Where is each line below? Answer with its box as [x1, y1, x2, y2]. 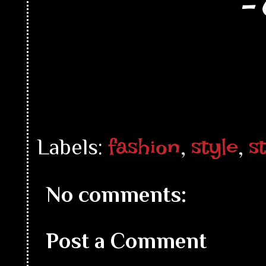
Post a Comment [46, 228, 207, 253]
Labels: [37, 134, 109, 159]
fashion [108, 133, 181, 160]
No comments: [46, 182, 187, 207]
